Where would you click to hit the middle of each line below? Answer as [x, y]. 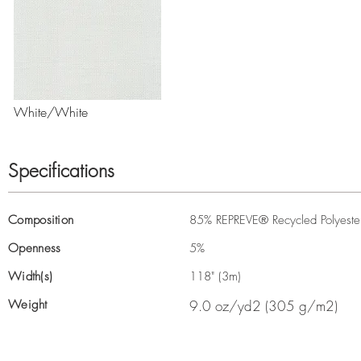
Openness [35, 248]
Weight [28, 305]
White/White [50, 112]
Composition [41, 220]
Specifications [61, 170]
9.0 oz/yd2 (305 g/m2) [263, 306]
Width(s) [31, 276]
